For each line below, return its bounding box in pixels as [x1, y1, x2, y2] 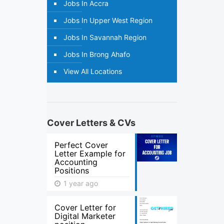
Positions [54, 165, 89, 175]
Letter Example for [54, 148, 125, 158]
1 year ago [61, 179, 98, 187]
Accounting [54, 157, 97, 167]
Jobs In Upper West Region [63, 16, 152, 24]
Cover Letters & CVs [47, 117, 135, 128]
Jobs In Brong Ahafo [63, 50, 130, 58]
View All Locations [63, 67, 122, 75]
